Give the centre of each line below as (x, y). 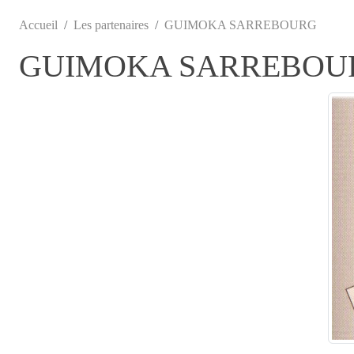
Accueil (38, 24)
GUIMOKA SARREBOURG (241, 24)
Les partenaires (111, 24)
